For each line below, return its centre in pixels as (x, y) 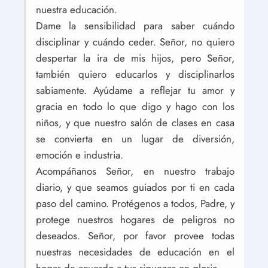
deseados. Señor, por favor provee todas (135, 236)
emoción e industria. (80, 155)
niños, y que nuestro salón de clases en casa (135, 123)
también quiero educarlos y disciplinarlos (135, 74)
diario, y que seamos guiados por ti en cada (135, 187)
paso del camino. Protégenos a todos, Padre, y (135, 203)
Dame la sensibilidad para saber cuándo (135, 26)
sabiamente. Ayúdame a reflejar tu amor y (135, 90)
